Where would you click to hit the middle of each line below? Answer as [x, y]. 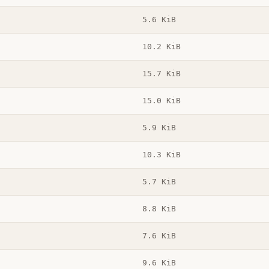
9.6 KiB [159, 263]
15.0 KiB [161, 101]
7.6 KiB [159, 236]
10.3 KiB [161, 155]
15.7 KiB [161, 74]
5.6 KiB [159, 20]
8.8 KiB [159, 209]
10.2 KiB [161, 47]
